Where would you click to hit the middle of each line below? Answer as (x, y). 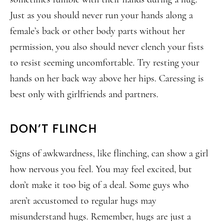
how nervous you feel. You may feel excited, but (101, 169)
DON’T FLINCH (54, 129)
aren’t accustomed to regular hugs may (83, 201)
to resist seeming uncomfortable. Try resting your (105, 63)
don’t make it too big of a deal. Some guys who (99, 185)
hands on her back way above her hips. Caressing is (107, 78)
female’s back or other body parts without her (97, 31)
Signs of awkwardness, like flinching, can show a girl (109, 153)
